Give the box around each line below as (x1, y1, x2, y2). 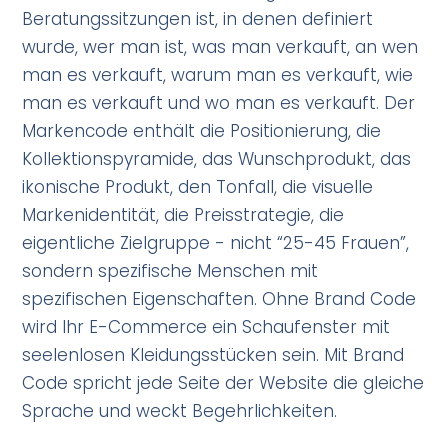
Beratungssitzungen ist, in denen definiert (22, 7, 374, 32)
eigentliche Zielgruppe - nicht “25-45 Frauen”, (22, 231, 410, 256)
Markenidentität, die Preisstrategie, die (22, 203, 345, 228)
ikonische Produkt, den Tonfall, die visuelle (22, 175, 374, 200)
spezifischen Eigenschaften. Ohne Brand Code (22, 287, 417, 312)
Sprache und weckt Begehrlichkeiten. (22, 399, 338, 424)
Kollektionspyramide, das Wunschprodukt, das (22, 147, 412, 172)
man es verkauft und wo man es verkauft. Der (22, 91, 416, 116)
